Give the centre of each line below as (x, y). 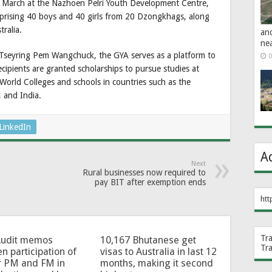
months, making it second (156, 263)
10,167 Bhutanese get (148, 240)
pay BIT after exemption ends (150, 182)
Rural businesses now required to (144, 172)
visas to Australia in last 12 (158, 251)
